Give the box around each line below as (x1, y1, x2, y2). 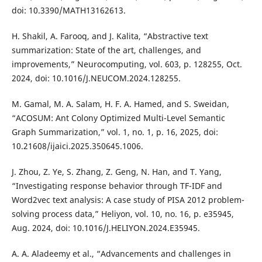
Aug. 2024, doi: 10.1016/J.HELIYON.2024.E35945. (11, 222, 200, 234)
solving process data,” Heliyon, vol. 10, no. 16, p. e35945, (11, 208, 234, 220)
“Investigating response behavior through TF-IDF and (11, 180, 222, 192)
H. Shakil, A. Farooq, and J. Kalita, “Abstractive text (11, 30, 208, 42)
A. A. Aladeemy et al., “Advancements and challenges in (11, 248, 231, 260)
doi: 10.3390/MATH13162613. (11, 5, 126, 16)
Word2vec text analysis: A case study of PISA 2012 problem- (11, 194, 244, 206)
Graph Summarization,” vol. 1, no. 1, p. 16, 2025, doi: (11, 126, 218, 138)
